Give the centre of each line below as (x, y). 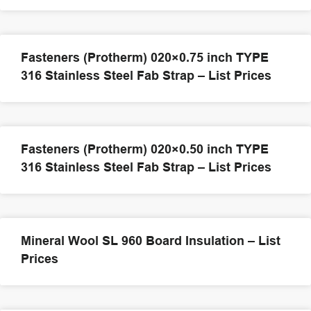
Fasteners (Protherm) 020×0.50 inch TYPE (145, 149)
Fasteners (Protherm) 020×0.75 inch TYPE (145, 57)
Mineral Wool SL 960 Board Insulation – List (151, 240)
